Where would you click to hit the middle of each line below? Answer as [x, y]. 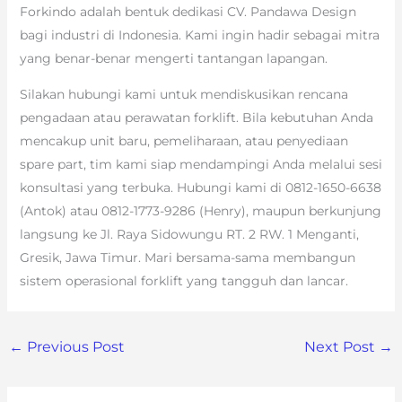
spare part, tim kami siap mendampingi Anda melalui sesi [201, 165]
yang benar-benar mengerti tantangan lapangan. [173, 59]
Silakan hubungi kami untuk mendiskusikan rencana [184, 95]
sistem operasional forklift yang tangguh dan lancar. [184, 281]
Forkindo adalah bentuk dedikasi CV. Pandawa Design [188, 12]
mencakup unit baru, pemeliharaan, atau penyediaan [184, 141]
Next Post [342, 347]
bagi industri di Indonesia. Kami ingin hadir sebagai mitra [199, 35]
